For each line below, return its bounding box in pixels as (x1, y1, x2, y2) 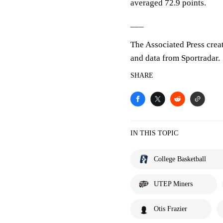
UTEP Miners (154, 180, 193, 188)
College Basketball (154, 155, 206, 163)
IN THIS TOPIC (130, 129, 178, 137)
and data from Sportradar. (130, 53, 220, 63)
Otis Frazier (154, 205, 187, 213)
